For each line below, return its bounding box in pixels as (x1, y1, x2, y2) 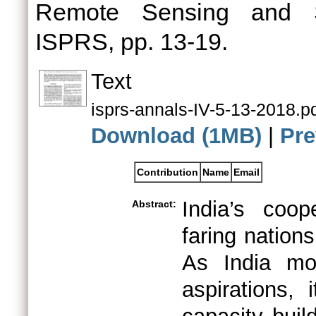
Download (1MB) (91, 123, 262, 148)
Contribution (137, 166, 198, 178)
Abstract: (132, 198, 176, 209)
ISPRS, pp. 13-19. (35, 28, 228, 55)
